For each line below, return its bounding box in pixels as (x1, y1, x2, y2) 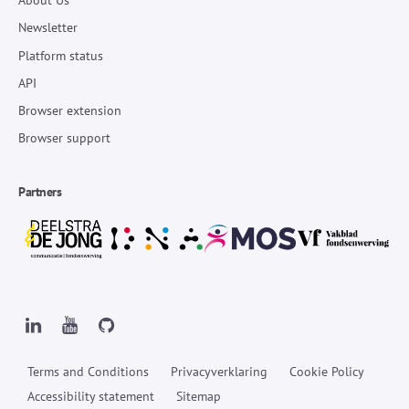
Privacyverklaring (171, 362, 267, 380)
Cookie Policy (289, 362, 364, 380)
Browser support (18, 130, 110, 147)
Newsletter (18, 19, 78, 37)
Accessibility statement (27, 387, 154, 404)
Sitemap (176, 387, 221, 404)
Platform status (18, 47, 103, 64)
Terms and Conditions (27, 362, 149, 380)
